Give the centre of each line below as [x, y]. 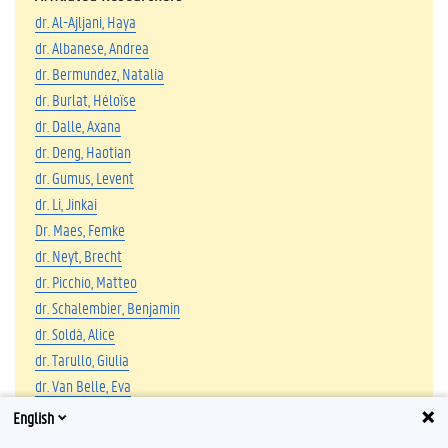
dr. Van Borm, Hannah [95, 411]
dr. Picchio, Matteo [86, 281]
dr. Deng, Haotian [83, 151]
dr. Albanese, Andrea [92, 47]
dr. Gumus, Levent [84, 177]
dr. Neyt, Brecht [78, 255]
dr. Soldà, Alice [75, 333]
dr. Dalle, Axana [78, 125]
